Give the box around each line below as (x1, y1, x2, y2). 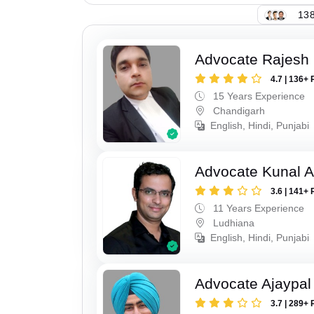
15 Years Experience (210, 90, 306, 102)
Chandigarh (210, 105, 266, 117)
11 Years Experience (210, 202, 305, 214)
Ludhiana (210, 217, 255, 228)
